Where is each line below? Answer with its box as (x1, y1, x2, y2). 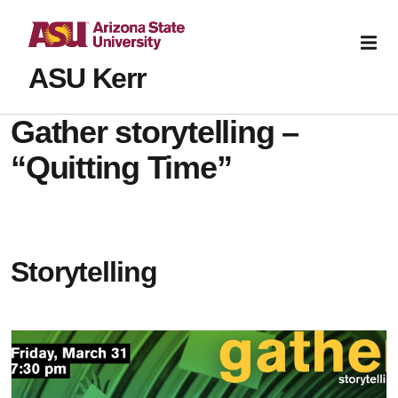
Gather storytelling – (11, 114, 298, 150)
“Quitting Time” (11, 149, 232, 186)
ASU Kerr (28, 62, 147, 94)
